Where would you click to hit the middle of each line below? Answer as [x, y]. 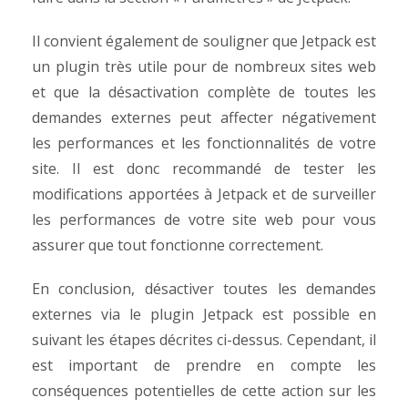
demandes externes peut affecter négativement [204, 117]
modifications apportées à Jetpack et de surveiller [204, 194]
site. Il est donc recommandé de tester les [204, 168]
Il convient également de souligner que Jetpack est [204, 41]
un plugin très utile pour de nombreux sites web [204, 66]
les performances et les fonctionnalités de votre [204, 143]
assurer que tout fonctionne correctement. [179, 245]
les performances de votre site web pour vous [204, 219]
